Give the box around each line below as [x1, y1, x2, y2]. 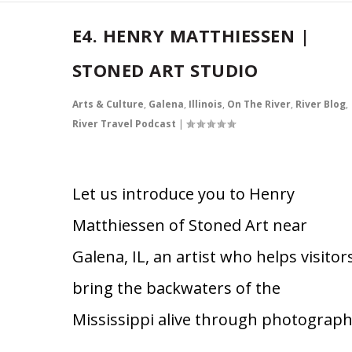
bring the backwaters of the [71, 277, 280, 299]
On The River [226, 97, 291, 111]
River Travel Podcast [71, 116, 176, 130]
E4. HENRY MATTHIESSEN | [71, 23, 310, 47]
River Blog [295, 97, 346, 111]
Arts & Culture [71, 97, 144, 111]
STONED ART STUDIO [71, 57, 258, 82]
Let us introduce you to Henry [71, 182, 295, 204]
